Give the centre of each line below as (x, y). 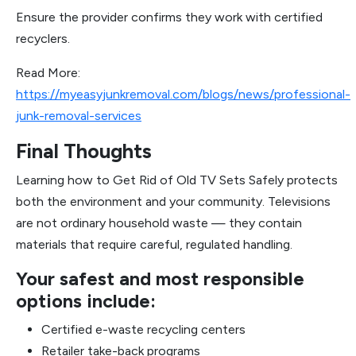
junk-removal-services (79, 116)
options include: (86, 301)
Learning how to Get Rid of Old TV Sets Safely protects (177, 180)
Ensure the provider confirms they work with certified (169, 17)
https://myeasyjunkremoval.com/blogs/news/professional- (183, 94)
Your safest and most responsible (160, 279)
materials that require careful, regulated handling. (154, 244)
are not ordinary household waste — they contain (159, 223)
